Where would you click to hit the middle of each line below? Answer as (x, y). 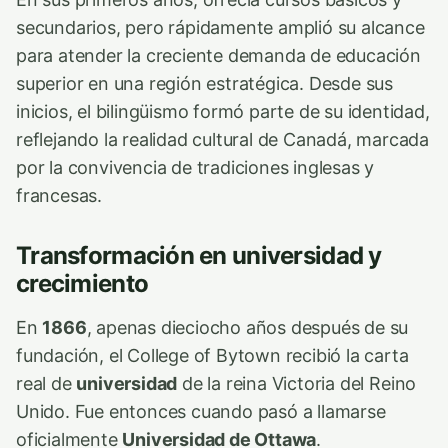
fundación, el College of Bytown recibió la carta (212, 355)
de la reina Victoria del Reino (297, 383)
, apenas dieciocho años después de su (247, 327)
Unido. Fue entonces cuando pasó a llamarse (201, 411)
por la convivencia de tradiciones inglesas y (195, 167)
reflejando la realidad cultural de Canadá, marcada (223, 139)
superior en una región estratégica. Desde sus (205, 83)
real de (46, 383)
